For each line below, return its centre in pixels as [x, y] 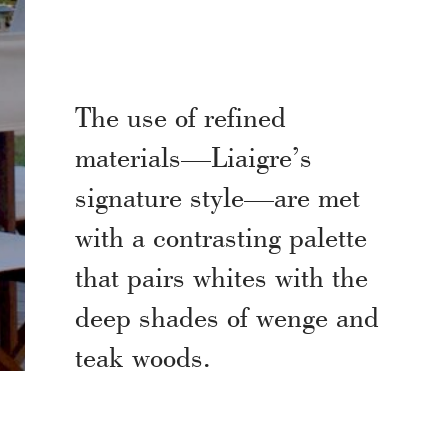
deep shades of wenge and [226, 316]
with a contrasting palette [220, 236]
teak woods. [142, 356]
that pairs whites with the [221, 276]
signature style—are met [217, 196]
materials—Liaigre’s [193, 156]
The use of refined [180, 116]
